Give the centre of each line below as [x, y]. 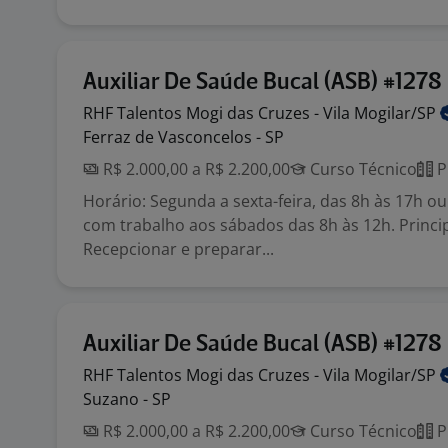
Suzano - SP [127, 399]
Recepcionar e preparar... [178, 249]
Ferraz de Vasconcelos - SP [183, 137]
